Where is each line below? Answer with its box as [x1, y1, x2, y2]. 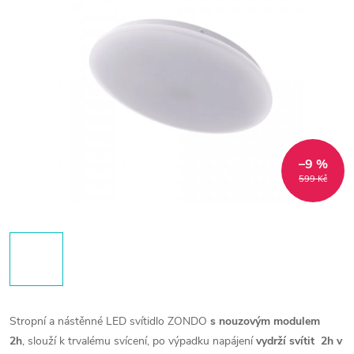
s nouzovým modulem [210, 314, 320, 329]
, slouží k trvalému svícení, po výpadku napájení [22, 333, 256, 348]
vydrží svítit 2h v [256, 333, 342, 348]
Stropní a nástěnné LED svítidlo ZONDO [9, 314, 210, 329]
